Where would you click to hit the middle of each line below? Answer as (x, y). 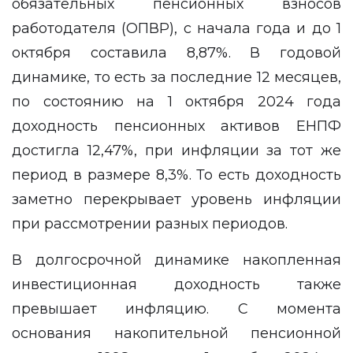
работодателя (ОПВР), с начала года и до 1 (176, 28)
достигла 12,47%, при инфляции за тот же (176, 150)
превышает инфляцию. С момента (176, 309)
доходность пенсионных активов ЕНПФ (176, 126)
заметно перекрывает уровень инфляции (176, 199)
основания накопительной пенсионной (176, 333)
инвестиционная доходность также (176, 284)
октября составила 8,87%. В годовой (176, 53)
